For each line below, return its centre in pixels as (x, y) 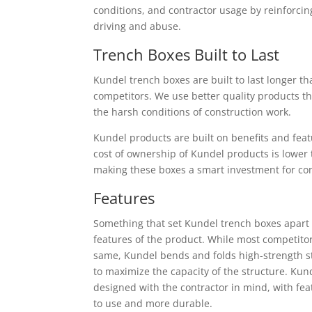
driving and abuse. (138, 26)
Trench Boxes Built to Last (187, 54)
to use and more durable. (153, 303)
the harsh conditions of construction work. (193, 111)
